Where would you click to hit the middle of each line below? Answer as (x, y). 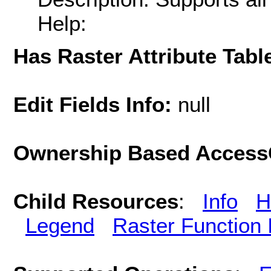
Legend (60, 225)
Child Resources (96, 201)
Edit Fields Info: (96, 104)
